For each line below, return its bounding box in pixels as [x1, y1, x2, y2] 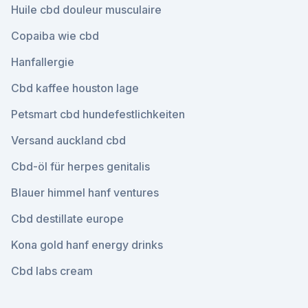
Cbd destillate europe [11, 212, 124, 225]
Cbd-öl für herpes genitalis [11, 159, 150, 173]
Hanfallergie [11, 55, 74, 69]
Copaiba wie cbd [11, 29, 99, 43]
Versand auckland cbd [11, 133, 126, 147]
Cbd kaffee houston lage [11, 81, 139, 95]
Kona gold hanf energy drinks [11, 238, 163, 252]
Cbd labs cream [11, 264, 93, 278]
